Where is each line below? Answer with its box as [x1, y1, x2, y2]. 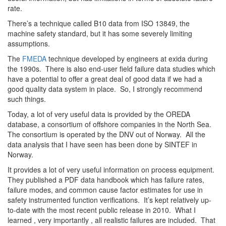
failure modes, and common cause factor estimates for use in [8, 184, 203, 195]
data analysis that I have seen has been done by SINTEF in [8, 139, 197, 149]
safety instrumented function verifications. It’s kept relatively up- [8, 194, 211, 205]
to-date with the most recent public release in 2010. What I [8, 204, 196, 215]
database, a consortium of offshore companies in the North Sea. [8, 119, 211, 129]
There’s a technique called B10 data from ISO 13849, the [8, 18, 190, 28]
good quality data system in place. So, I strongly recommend [8, 83, 202, 94]
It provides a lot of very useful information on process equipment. [8, 164, 214, 175]
